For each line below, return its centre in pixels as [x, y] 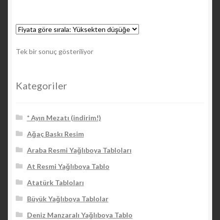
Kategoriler [41, 85]
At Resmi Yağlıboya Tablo [68, 166]
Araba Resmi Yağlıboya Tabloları [79, 150]
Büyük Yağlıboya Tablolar [68, 199]
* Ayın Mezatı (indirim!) [64, 118]
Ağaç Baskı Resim [55, 134]
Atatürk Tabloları [55, 183]
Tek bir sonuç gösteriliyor [55, 51]
